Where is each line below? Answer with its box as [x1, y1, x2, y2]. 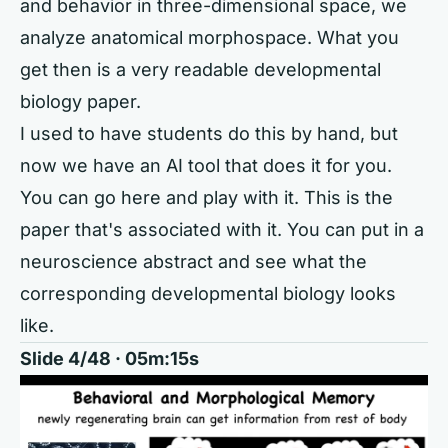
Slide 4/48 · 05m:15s [20, 348, 199, 370]
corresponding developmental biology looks [20, 283, 396, 305]
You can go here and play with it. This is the [20, 187, 393, 209]
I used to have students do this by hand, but [20, 123, 398, 145]
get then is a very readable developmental [20, 59, 381, 81]
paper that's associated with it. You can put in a [20, 219, 424, 241]
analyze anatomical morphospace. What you [20, 27, 399, 49]
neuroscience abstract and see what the [20, 251, 367, 273]
